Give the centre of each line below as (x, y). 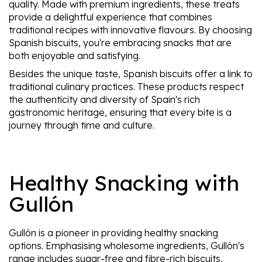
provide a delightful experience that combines (111, 17)
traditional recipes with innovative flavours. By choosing (130, 30)
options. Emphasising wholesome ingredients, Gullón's (127, 246)
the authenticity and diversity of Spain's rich (104, 100)
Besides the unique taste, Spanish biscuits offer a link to (131, 74)
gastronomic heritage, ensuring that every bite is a (120, 113)
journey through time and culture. (82, 125)
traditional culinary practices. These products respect (126, 87)
